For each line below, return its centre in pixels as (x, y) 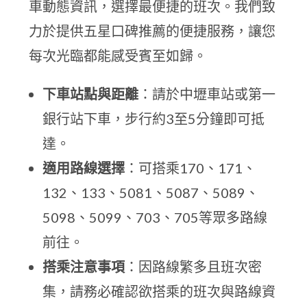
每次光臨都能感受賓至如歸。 (118, 56)
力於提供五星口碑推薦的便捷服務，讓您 (152, 31)
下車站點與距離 (91, 94)
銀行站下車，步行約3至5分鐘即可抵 (154, 119)
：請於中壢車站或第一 (207, 94)
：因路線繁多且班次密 (194, 267)
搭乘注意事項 (84, 267)
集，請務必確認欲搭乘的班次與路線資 (159, 291)
